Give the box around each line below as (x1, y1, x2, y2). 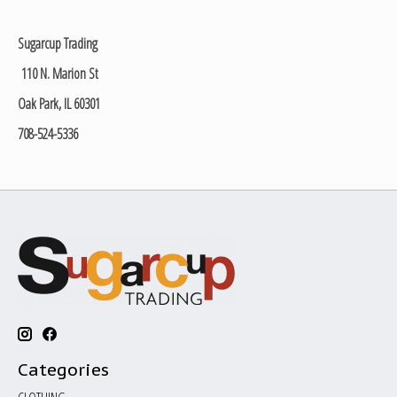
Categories (18, 358, 109, 380)
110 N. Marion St (21, 64, 98, 83)
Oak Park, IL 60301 (18, 94, 100, 113)
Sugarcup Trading (18, 34, 97, 53)
